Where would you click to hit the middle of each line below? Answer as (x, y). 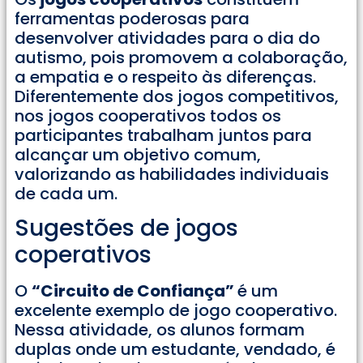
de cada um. (66, 193)
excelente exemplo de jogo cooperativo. (176, 310)
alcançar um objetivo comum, (138, 154)
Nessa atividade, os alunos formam (160, 329)
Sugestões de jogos (126, 228)
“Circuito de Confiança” (135, 290)
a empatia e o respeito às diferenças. (165, 77)
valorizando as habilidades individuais (172, 174)
